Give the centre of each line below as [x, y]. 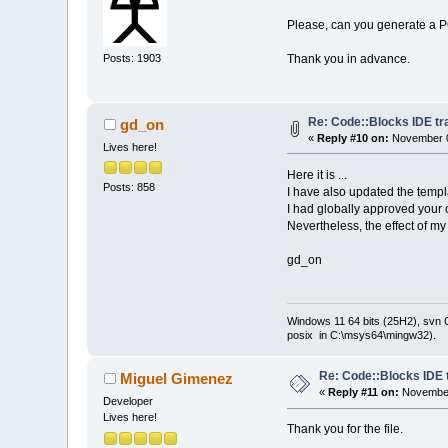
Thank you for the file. [344, 429]
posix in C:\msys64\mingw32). [361, 335]
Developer [128, 401]
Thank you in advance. [348, 58]
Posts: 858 [129, 187]
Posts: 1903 [132, 58]
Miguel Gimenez [176, 379]
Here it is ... [316, 174]
